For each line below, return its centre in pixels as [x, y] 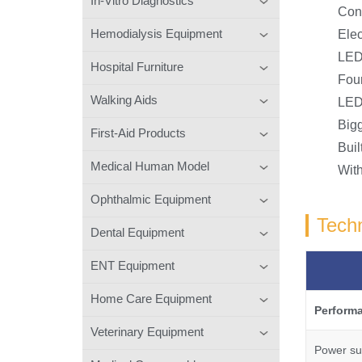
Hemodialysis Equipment [156, 33]
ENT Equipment [133, 265]
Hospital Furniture [137, 66]
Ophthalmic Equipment [151, 199]
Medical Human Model [150, 166]
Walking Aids [124, 99]
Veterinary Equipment [147, 331]
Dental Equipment [137, 232]
